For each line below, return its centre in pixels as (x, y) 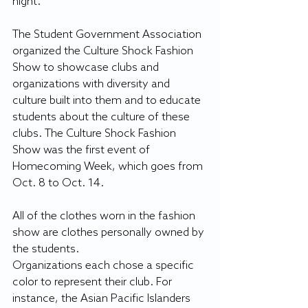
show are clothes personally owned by (110, 233)
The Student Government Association (108, 35)
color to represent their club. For (93, 282)
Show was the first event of (82, 150)
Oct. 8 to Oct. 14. (58, 183)
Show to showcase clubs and (87, 68)
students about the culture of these (102, 117)
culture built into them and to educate (108, 101)
